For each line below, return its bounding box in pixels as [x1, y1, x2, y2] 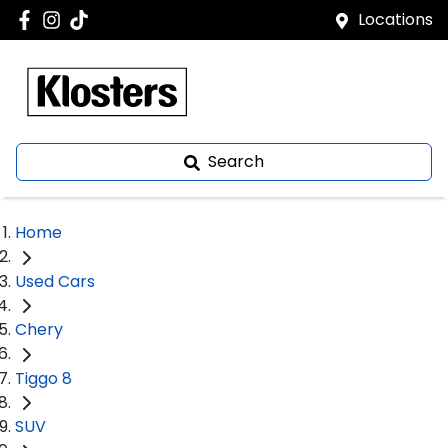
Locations [358, 8, 433, 31]
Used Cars [15, 269, 95, 293]
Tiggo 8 [15, 366, 72, 390]
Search [208, 150, 264, 173]
